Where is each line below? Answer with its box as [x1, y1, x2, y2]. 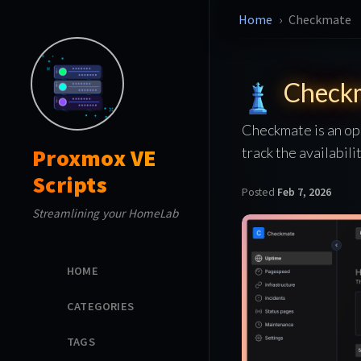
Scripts [32, 170, 107, 199]
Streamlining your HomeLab [32, 205, 178, 221]
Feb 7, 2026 [277, 185, 331, 199]
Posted [242, 185, 277, 199]
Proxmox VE [32, 143, 157, 172]
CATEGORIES [67, 298, 134, 313]
